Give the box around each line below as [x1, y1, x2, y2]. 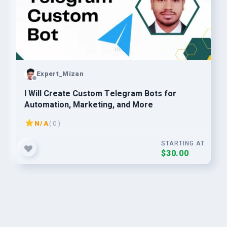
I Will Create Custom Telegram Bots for [24, 88, 176, 100]
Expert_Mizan [36, 68, 84, 79]
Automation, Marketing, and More [24, 99, 153, 111]
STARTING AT [161, 139, 205, 148]
